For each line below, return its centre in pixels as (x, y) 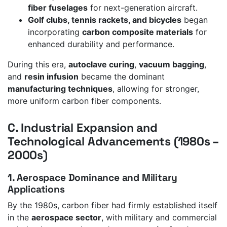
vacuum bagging (172, 65)
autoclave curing (101, 65)
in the (20, 217)
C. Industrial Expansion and (83, 127)
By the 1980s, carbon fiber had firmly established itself (112, 205)
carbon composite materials (138, 32)
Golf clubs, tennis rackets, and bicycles (105, 20)
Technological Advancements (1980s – (113, 141)
